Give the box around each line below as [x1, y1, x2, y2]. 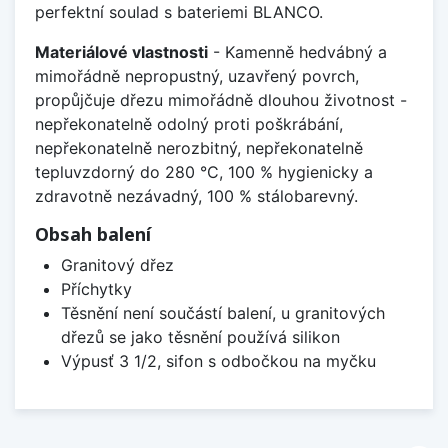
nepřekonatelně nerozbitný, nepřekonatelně [35, 137, 363, 158]
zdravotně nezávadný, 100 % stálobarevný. [35, 185, 358, 206]
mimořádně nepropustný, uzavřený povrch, [35, 65, 359, 86]
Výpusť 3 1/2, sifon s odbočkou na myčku [60, 350, 376, 371]
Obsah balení [35, 221, 151, 246]
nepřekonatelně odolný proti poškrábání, [35, 113, 343, 134]
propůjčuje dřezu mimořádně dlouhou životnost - [35, 89, 407, 110]
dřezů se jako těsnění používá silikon [60, 326, 340, 347]
